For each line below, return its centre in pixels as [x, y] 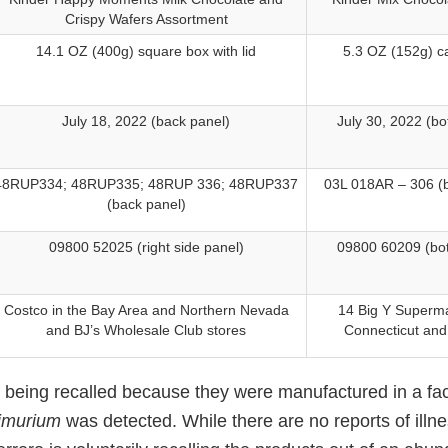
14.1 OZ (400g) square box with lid [146, 51]
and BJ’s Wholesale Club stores [146, 330]
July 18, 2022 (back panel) [146, 121]
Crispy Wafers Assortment [146, 19]
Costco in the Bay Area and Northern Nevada [146, 310]
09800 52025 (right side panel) [146, 247]
